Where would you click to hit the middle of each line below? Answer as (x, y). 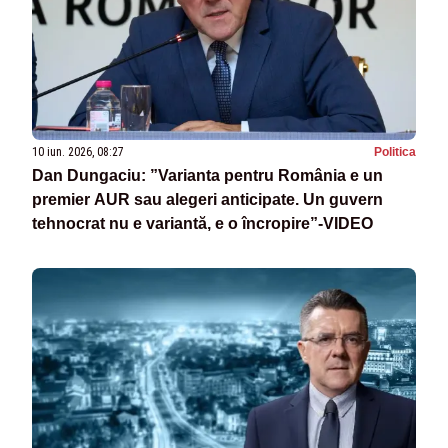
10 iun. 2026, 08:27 (78, 152)
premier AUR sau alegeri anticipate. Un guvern (207, 200)
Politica (395, 152)
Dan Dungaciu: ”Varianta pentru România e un (207, 176)
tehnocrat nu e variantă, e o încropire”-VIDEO (202, 224)
